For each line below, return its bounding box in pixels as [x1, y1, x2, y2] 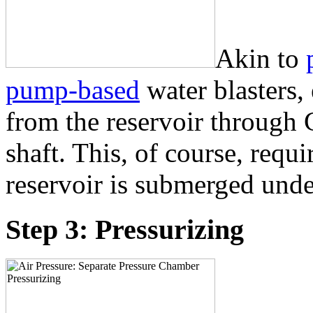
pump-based [6, 74, 140, 105]
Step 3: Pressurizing [6, 213, 244, 245]
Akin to [215, 43, 306, 73]
